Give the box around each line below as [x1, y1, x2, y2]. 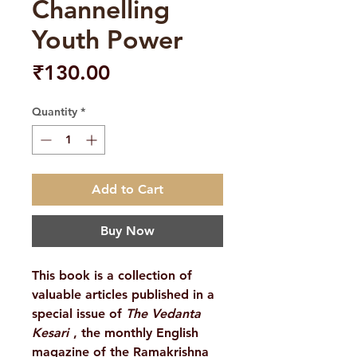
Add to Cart [92, 182, 163, 198]
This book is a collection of [32, 268, 192, 284]
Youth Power [32, 23, 182, 56]
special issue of [32, 306, 126, 322]
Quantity [32, 104, 77, 120]
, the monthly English [69, 325, 198, 341]
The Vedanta [126, 306, 201, 322]
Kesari [32, 325, 69, 341]
